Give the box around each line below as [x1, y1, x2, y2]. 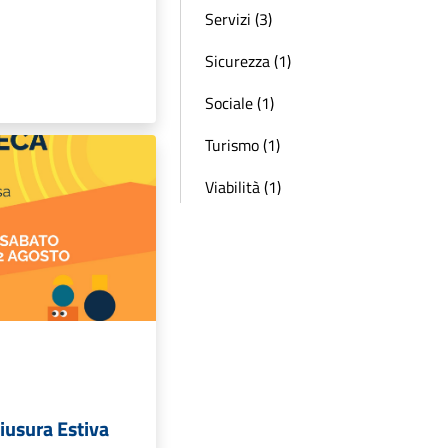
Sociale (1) [205, 91, 274, 115]
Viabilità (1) [205, 175, 281, 199]
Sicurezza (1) [205, 49, 291, 73]
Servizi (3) [205, 7, 272, 31]
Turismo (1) [205, 133, 280, 157]
